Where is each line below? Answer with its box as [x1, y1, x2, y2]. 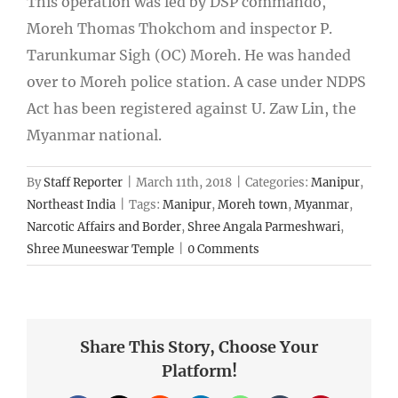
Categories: [245, 174, 311, 190]
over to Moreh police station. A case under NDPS [27, 72, 366, 91]
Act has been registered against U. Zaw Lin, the [27, 99, 356, 117]
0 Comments [187, 241, 259, 257]
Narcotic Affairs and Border [27, 219, 181, 235]
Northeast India [27, 196, 115, 212]
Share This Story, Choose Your [80, 336, 318, 357]
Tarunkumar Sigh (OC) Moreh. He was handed [27, 45, 351, 64]
